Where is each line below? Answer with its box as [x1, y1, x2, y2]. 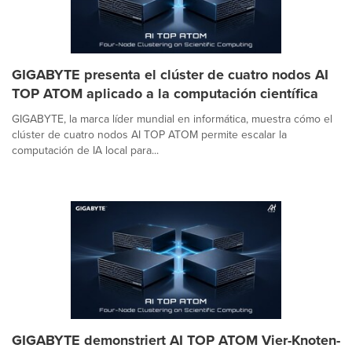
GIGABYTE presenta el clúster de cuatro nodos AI [12, 64, 328, 85]
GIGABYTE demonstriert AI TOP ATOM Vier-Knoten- [12, 329, 340, 350]
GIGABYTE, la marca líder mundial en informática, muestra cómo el [12, 110, 332, 126]
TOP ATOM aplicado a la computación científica [12, 82, 318, 104]
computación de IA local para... [12, 141, 159, 158]
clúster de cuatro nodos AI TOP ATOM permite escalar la [12, 126, 287, 142]
